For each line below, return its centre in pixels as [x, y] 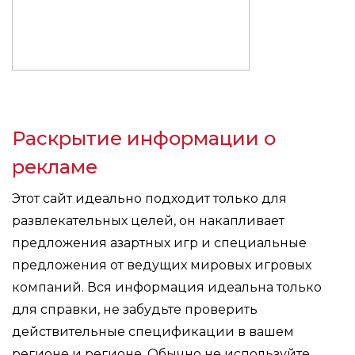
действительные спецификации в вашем [153, 332]
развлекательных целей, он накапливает [148, 221]
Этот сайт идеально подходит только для [149, 198]
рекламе [55, 167]
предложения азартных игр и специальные [159, 243]
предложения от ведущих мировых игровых [162, 265]
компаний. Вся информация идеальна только [167, 287]
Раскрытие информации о [144, 138]
